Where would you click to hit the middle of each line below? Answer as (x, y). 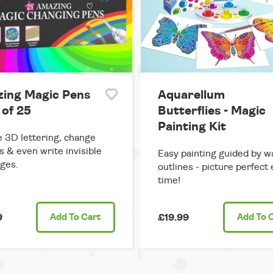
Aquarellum (191, 95)
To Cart (84, 218)
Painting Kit (192, 127)
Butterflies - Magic (212, 111)
